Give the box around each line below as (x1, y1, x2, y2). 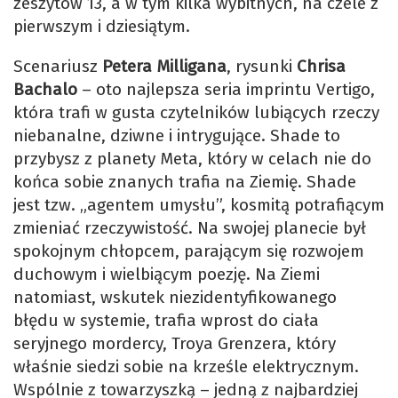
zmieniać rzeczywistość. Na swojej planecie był (13, 218, 366, 239)
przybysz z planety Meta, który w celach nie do (13, 148, 371, 170)
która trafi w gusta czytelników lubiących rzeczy (13, 102, 379, 123)
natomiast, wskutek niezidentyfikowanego (13, 287, 337, 308)
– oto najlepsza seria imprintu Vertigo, (77, 79, 375, 100)
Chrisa (297, 56, 346, 77)
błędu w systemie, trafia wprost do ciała (13, 310, 319, 331)
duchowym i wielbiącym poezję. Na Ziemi (13, 264, 320, 285)
